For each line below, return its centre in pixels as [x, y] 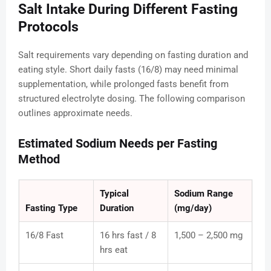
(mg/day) [193, 208]
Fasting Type [51, 208]
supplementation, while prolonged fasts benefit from [123, 84]
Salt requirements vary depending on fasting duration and [133, 55]
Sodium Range [204, 194]
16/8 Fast [44, 236]
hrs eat [114, 250]
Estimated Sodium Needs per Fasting [118, 144]
